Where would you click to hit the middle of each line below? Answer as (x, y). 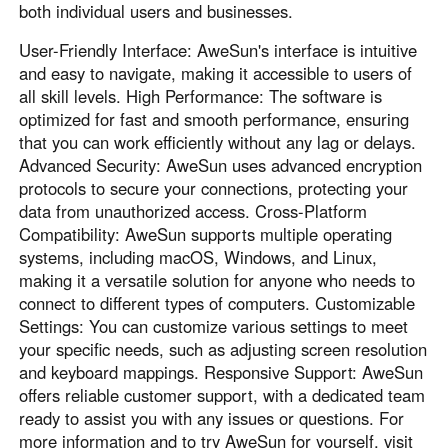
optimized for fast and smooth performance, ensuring (214, 119)
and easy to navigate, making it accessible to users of (216, 73)
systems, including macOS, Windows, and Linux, (198, 257)
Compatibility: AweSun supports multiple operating (206, 234)
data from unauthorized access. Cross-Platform (193, 211)
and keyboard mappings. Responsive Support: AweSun (221, 372)
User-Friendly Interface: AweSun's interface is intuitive (218, 50)
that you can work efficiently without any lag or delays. (218, 142)
